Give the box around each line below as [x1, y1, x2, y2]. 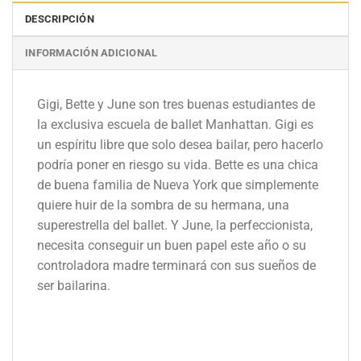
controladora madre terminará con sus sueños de [37, 257, 316, 273]
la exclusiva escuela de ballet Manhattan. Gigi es [37, 116, 313, 132]
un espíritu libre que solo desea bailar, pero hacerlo [37, 136, 323, 152]
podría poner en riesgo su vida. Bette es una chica [37, 156, 318, 172]
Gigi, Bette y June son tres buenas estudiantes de [37, 96, 315, 112]
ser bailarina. [37, 277, 110, 293]
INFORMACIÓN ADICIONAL [25, 46, 158, 59]
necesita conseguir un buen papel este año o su [37, 237, 306, 253]
